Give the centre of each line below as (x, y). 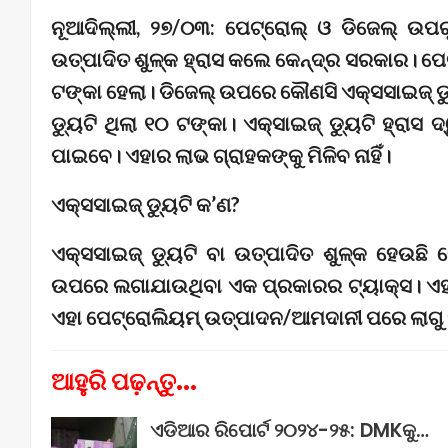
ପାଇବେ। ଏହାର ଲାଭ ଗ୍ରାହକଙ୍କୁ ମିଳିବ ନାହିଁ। (220, 154)
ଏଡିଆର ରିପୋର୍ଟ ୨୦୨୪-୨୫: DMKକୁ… (289, 430)
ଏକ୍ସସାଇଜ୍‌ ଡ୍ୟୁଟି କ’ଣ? (145, 203)
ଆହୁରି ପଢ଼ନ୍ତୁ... (123, 381)
